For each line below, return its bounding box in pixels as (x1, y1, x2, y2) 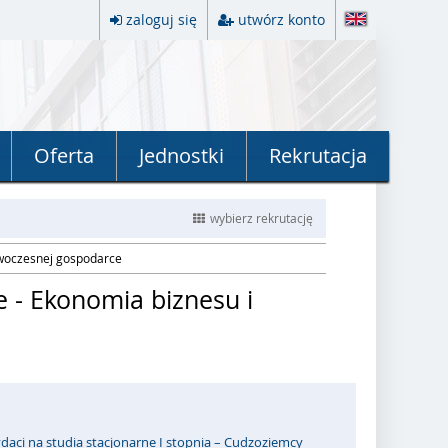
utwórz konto (238, 10, 325, 29)
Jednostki (139, 142, 224, 169)
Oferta (34, 142, 94, 169)
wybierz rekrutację (209, 210, 313, 226)
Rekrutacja (269, 142, 367, 169)
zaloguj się (126, 10, 197, 29)
